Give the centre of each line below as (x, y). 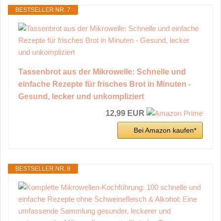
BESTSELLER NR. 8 (43, 168)
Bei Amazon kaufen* (165, 130)
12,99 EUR (125, 113)
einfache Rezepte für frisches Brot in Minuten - (105, 84)
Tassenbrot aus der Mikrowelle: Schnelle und (102, 72)
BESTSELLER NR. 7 (43, 10)
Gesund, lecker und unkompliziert (81, 96)
